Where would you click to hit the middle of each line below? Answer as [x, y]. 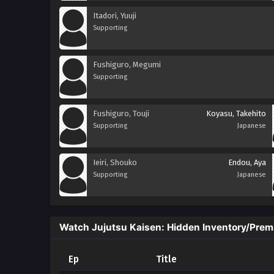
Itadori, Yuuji [115, 16]
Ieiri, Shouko [115, 162]
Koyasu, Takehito [236, 113]
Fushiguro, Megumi [127, 65]
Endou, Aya [247, 162]
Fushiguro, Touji [121, 113]
